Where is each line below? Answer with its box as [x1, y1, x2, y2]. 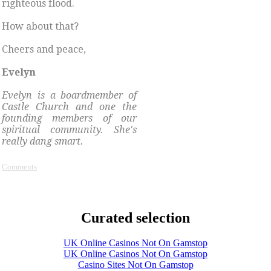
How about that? [2, 20, 79, 32]
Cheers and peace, [2, 43, 86, 55]
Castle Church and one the [2, 100, 137, 113]
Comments [2, 162, 37, 171]
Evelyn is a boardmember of [2, 89, 137, 101]
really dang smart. [2, 135, 83, 147]
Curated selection [81, 209, 190, 226]
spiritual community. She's [2, 123, 137, 135]
